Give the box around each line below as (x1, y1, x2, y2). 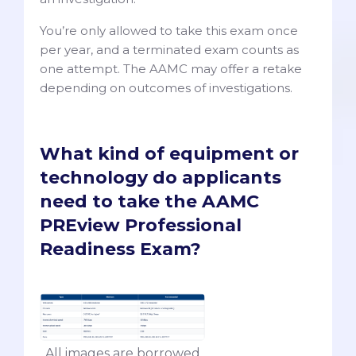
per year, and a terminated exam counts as (40, 41, 299, 57)
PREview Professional (40, 214, 242, 236)
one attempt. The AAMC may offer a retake (40, 60, 302, 76)
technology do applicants (40, 166, 281, 188)
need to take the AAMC (40, 190, 259, 212)
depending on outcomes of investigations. (40, 79, 292, 95)
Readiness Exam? (40, 238, 201, 260)
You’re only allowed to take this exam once (40, 22, 298, 38)
